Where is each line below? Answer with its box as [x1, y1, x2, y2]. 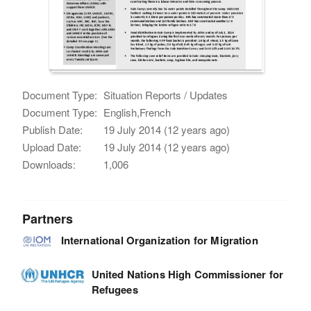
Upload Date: [22, 139, 82, 154]
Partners [22, 209, 74, 228]
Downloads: [22, 156, 76, 171]
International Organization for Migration [60, 232, 258, 248]
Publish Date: [22, 121, 83, 137]
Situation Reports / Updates [103, 87, 228, 102]
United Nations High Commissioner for [91, 266, 283, 282]
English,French [103, 104, 171, 119]
